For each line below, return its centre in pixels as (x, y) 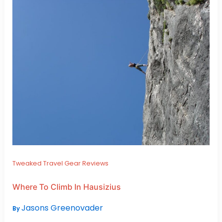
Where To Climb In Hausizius (66, 187)
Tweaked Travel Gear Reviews (60, 164)
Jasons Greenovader (62, 208)
